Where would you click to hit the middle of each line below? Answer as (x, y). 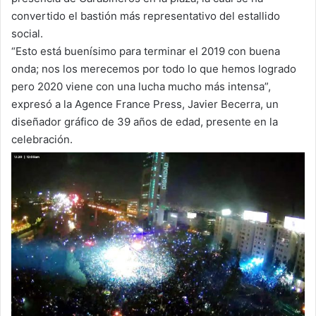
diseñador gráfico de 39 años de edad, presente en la (145, 122)
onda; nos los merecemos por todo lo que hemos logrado (154, 69)
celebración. (42, 140)
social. (27, 34)
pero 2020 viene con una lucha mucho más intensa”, (141, 87)
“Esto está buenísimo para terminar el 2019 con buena (146, 51)
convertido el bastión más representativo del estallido (146, 16)
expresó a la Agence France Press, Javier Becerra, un (145, 104)
